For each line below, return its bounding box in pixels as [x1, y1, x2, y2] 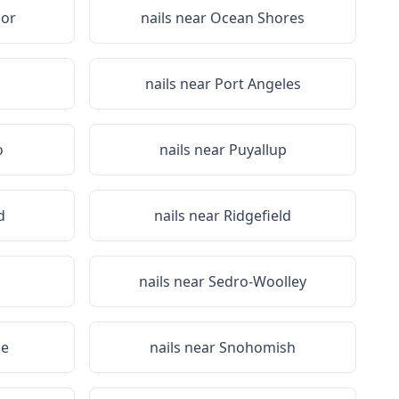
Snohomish [219, 338, 296, 357]
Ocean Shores [210, 8, 305, 28]
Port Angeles [214, 74, 301, 94]
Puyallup [228, 140, 287, 159]
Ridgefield [224, 206, 291, 225]
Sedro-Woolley [208, 272, 306, 291]
